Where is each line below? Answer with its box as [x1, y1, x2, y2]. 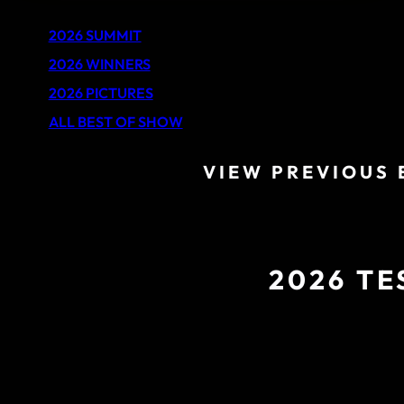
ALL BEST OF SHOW [48, 113, 183, 131]
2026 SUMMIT [48, 26, 142, 44]
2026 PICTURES [48, 84, 153, 102]
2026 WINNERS [48, 55, 151, 73]
